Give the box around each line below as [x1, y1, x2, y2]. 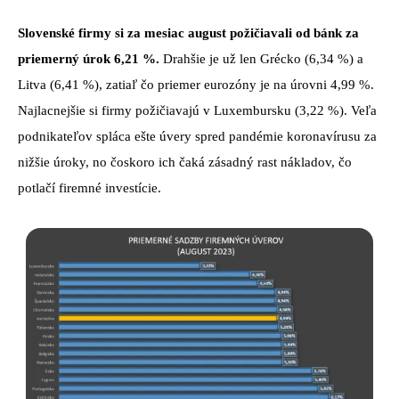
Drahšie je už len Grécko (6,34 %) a [159, 52, 363, 67]
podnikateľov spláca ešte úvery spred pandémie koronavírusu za [18, 129, 377, 144]
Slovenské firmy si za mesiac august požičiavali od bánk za [18, 26, 359, 41]
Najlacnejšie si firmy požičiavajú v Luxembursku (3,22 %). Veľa [18, 103, 377, 118]
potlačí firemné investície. [18, 181, 161, 196]
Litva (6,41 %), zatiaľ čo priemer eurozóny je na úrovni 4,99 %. [18, 77, 374, 93]
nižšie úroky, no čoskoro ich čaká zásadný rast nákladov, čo [18, 155, 352, 170]
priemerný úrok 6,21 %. [18, 52, 159, 67]
